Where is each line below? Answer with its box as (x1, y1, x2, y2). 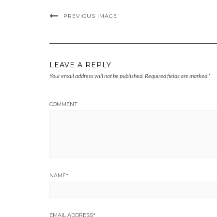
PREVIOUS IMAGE (63, 13, 117, 20)
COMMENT (49, 101, 77, 108)
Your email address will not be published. (49, 72, 144, 80)
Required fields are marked (144, 72, 208, 80)
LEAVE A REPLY (49, 61, 111, 70)
